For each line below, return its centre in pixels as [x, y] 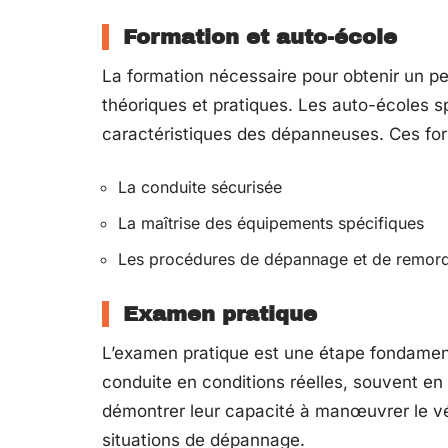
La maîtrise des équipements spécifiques [271, 223]
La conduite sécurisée [200, 187]
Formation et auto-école [260, 37]
